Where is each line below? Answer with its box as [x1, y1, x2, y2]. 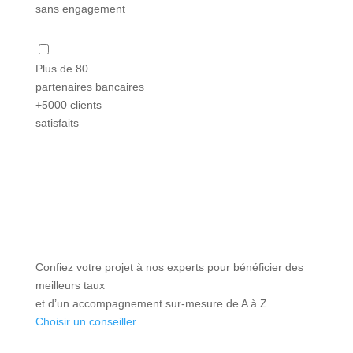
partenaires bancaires [35, 80, 144, 93]
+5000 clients [35, 98, 102, 111]
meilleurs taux [35, 278, 105, 292]
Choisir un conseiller [35, 314, 136, 328]
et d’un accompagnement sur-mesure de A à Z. [35, 296, 270, 310]
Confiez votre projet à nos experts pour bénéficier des [35, 260, 303, 273]
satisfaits [35, 116, 79, 129]
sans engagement [35, 2, 125, 15]
